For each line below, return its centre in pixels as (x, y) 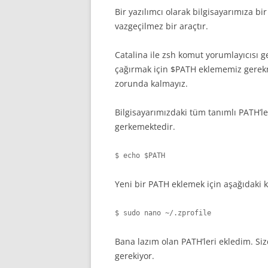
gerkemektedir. (145, 127)
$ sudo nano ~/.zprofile (163, 213)
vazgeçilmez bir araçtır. (162, 26)
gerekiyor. (135, 256)
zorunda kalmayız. (151, 83)
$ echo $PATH (140, 156)
